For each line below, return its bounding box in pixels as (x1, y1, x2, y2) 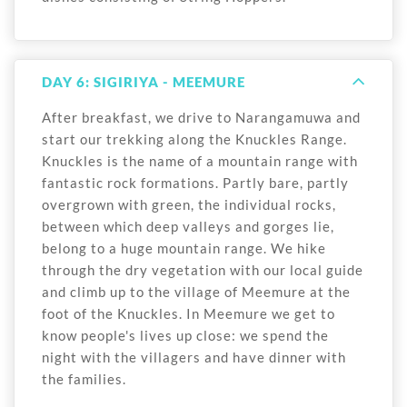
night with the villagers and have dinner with (42, 349, 346, 366)
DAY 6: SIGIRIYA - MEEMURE (42, 74, 245, 91)
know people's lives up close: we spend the (42, 327, 329, 344)
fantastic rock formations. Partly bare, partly (42, 174, 349, 192)
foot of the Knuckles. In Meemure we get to (42, 305, 335, 323)
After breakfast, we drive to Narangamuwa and (42, 109, 361, 126)
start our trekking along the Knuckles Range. (42, 131, 347, 148)
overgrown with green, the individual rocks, (42, 196, 336, 213)
